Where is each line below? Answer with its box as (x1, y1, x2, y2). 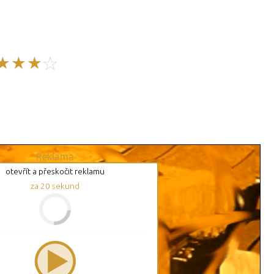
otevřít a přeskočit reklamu (6, 166, 105, 177)
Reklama (36, 151, 74, 163)
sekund (50, 181, 80, 191)
